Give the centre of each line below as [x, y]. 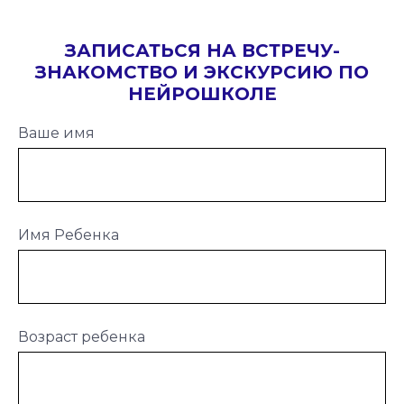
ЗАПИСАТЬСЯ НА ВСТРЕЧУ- [202, 50]
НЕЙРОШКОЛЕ [202, 93]
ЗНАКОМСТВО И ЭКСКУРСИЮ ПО [202, 72]
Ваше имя [56, 133]
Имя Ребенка [69, 234]
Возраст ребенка [82, 336]
